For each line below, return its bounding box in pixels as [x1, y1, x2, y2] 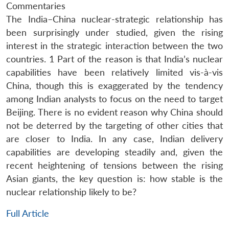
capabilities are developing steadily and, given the [6, 146, 223, 157]
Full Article [6, 208, 49, 219]
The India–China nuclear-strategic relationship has [6, 13, 223, 25]
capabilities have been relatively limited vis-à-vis [6, 66, 223, 78]
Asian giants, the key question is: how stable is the [6, 173, 223, 184]
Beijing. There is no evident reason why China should [6, 106, 223, 118]
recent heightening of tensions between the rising [6, 159, 223, 171]
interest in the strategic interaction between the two [6, 40, 223, 51]
